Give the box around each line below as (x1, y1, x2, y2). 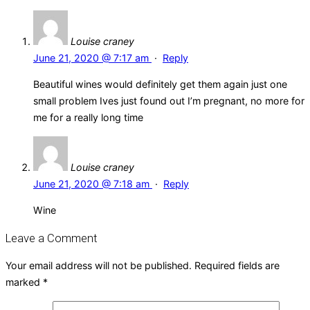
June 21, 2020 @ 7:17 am (33, 52, 152, 64)
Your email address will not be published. (6, 259, 192, 272)
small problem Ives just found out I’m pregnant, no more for (33, 95, 304, 107)
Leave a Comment (6, 231, 98, 245)
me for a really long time (33, 111, 143, 124)
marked (6, 276, 43, 289)
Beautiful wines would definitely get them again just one (33, 78, 287, 91)
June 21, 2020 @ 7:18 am (33, 177, 152, 190)
